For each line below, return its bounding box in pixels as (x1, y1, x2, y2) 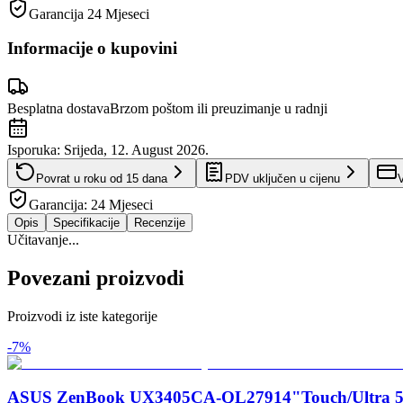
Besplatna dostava (7, 100, 110, 116)
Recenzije (134, 215, 185, 229)
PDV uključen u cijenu (225, 171, 340, 185)
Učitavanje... (7, 231, 79, 247)
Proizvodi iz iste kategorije (7, 308, 157, 324)
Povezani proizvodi (7, 265, 184, 290)
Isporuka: (7, 141, 64, 157)
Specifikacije (53, 215, 120, 229)
